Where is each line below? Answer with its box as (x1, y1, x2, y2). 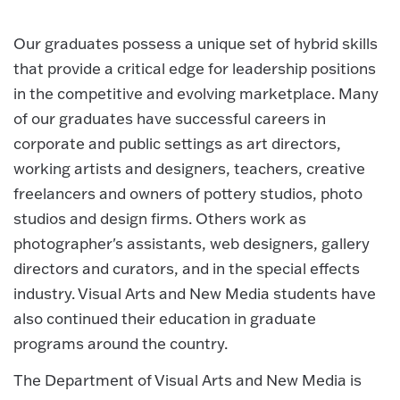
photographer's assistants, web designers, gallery (13, 234, 370, 254)
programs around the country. (13, 334, 228, 354)
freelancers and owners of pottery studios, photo (13, 184, 362, 204)
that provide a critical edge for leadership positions (13, 59, 376, 79)
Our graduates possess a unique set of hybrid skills (13, 34, 378, 54)
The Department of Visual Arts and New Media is (13, 370, 362, 389)
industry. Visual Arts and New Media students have (13, 284, 376, 304)
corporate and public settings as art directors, (13, 134, 341, 154)
